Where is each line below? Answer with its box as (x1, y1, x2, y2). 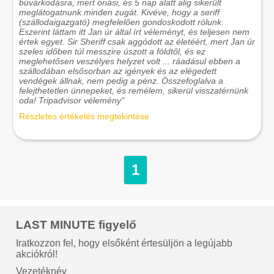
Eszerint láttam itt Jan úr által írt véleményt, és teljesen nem (19, 26, 250, 37)
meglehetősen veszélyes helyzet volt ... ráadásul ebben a (19, 56, 240, 66)
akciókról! (16, 248, 58, 259)
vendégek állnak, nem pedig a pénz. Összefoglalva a (19, 75, 223, 86)
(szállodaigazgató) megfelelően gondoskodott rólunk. (19, 17, 224, 27)
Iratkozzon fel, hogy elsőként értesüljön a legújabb (16, 237, 233, 248)
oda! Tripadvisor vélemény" (19, 95, 124, 105)
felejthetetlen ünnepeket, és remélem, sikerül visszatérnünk (19, 85, 248, 95)
